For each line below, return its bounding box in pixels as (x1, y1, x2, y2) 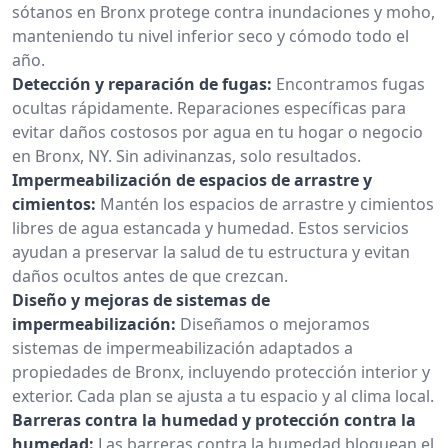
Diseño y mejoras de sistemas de (12, 288, 270, 311)
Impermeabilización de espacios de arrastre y (12, 168, 372, 191)
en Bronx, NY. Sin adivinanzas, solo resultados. (12, 144, 361, 167)
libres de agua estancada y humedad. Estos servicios (12, 216, 409, 239)
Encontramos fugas (276, 72, 425, 95)
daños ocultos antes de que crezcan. (12, 264, 288, 287)
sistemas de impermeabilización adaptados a (12, 336, 353, 359)
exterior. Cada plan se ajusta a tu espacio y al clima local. (12, 384, 434, 407)
